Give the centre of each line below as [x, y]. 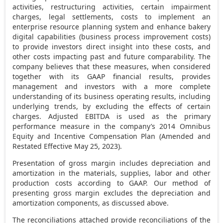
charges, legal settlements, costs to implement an [111, 16]
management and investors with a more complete [111, 86]
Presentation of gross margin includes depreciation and [111, 163]
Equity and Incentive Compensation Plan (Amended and [111, 136]
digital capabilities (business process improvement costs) [111, 36]
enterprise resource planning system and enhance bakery [111, 26]
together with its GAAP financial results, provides [111, 76]
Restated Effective [44, 146]
